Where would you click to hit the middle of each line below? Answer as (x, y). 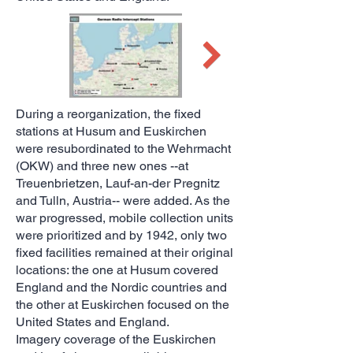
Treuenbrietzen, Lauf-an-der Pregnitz (118, 183)
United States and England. (93, 322)
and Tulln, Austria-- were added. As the (123, 201)
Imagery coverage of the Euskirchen (116, 339)
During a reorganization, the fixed (108, 114)
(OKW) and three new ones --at (102, 166)
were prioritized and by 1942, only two (121, 235)
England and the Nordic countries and (121, 287)
